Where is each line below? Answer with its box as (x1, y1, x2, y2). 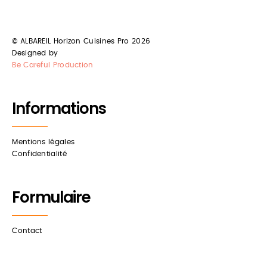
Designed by (12, 49, 58, 57)
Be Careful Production (12, 61, 94, 69)
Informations (12, 97, 106, 119)
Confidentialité (12, 150, 67, 157)
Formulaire (12, 186, 91, 208)
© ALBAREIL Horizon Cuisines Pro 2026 (12, 37, 151, 45)
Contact (12, 226, 42, 234)
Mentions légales (12, 138, 75, 145)
